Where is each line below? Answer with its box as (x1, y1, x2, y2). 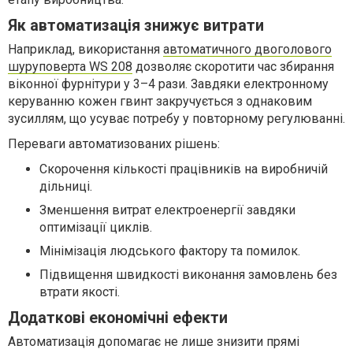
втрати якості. (39, 284, 120, 299)
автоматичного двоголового (163, 42, 332, 57)
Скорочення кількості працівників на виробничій (39, 162, 328, 176)
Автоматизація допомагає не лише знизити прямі (8, 334, 299, 349)
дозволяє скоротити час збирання (132, 59, 334, 74)
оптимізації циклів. (39, 220, 152, 235)
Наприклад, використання (8, 42, 163, 57)
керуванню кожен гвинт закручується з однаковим (8, 94, 312, 109)
